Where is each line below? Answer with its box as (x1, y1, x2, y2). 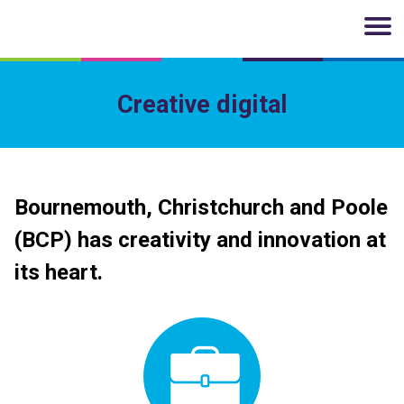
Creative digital (116, 90, 288, 119)
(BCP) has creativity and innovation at (14, 227, 386, 252)
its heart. (14, 260, 103, 285)
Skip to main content (23, 19, 151, 37)
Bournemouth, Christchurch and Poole (14, 195, 388, 220)
